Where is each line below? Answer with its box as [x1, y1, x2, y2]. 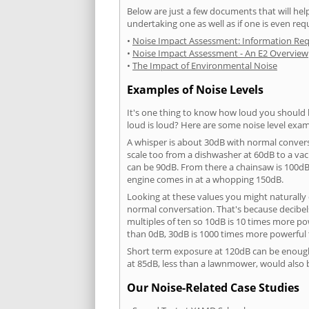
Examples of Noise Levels [127, 81, 263, 97]
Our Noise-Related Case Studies [127, 280, 299, 296]
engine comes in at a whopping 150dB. [127, 173, 283, 186]
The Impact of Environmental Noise [132, 59, 277, 72]
